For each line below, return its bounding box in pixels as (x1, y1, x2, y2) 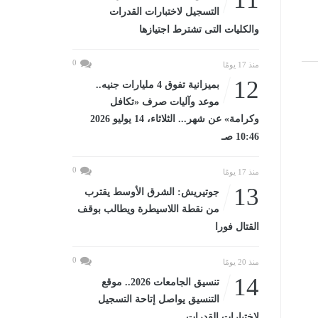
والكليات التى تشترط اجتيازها (138, 24, 259, 35)
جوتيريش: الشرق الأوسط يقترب (84, 187, 219, 197)
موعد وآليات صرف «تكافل (109, 97, 219, 107)
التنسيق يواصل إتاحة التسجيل (97, 294, 219, 305)
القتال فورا (214, 221, 259, 232)
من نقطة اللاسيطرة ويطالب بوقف (77, 204, 219, 214)
